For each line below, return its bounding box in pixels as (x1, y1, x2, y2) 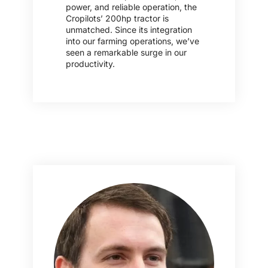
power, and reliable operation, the (66, 1, 197, 12)
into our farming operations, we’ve (66, 35, 199, 46)
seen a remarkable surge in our (66, 47, 187, 57)
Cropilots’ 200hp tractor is (66, 13, 169, 23)
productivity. (66, 58, 115, 69)
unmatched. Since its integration (66, 24, 192, 35)
